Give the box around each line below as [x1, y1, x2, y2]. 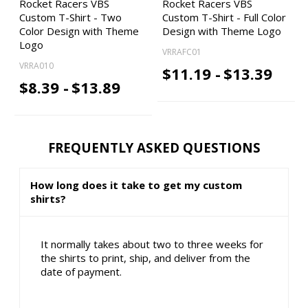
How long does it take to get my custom [30, 177, 242, 192]
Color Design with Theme [19, 24, 139, 38]
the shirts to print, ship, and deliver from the [41, 251, 251, 265]
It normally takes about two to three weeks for [41, 237, 264, 252]
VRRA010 [19, 59, 54, 71]
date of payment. [41, 265, 122, 279]
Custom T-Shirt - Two [19, 10, 122, 25]
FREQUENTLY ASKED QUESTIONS [47, 139, 261, 157]
